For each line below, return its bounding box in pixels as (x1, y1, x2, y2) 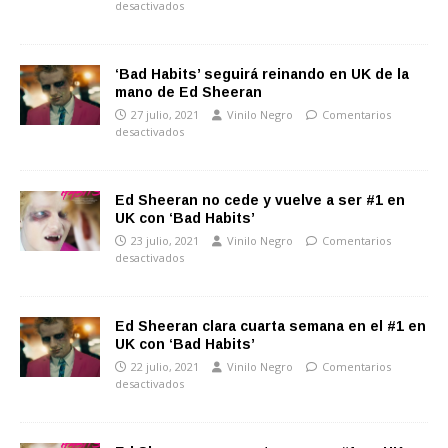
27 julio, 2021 (131, 107, 199, 122)
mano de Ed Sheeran (115, 84, 262, 100)
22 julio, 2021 (131, 359, 199, 374)
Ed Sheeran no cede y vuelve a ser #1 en (115, 192, 405, 208)
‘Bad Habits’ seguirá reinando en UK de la (115, 66, 409, 82)
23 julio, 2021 (131, 233, 199, 248)
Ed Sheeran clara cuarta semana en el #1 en (115, 318, 426, 334)
